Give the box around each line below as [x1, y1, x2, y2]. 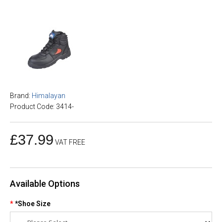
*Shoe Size [15, 200, 51, 208]
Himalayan [32, 92, 65, 100]
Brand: [10, 92, 30, 100]
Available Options [10, 178, 80, 189]
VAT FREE [55, 138, 85, 146]
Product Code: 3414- [10, 103, 74, 111]
